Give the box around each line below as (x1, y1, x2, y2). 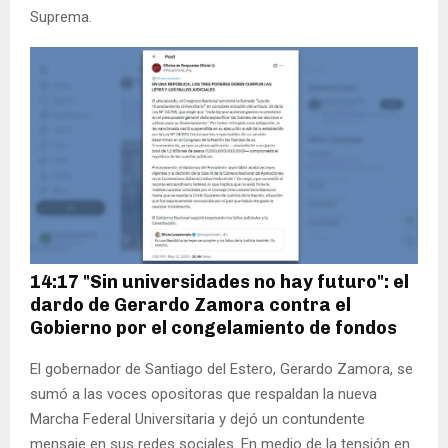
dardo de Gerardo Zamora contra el (30, 294, 351, 317)
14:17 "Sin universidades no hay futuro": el (30, 271, 409, 294)
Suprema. (30, 7, 92, 26)
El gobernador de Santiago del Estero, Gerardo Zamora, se (30, 360, 413, 379)
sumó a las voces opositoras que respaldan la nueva (30, 385, 377, 404)
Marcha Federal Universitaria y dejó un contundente (30, 410, 365, 429)
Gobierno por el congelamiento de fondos (30, 317, 397, 340)
